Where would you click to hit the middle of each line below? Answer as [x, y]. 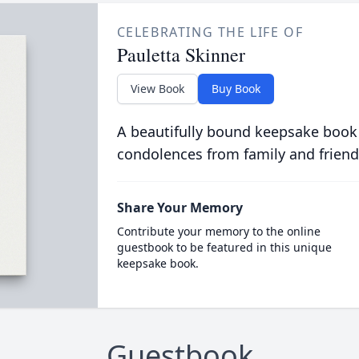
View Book [157, 89]
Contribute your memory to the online [218, 231]
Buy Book [236, 89]
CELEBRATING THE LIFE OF [210, 32]
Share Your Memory [179, 208]
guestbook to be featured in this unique [224, 247]
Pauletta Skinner [181, 54]
